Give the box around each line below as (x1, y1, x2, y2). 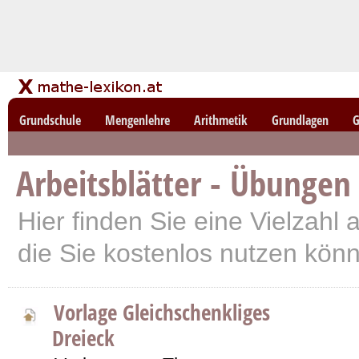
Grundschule (19, 111, 81, 129)
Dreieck (52, 323, 115, 353)
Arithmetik (194, 111, 248, 129)
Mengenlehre (105, 111, 170, 129)
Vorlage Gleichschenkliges (54, 297, 270, 327)
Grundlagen (272, 111, 329, 129)
